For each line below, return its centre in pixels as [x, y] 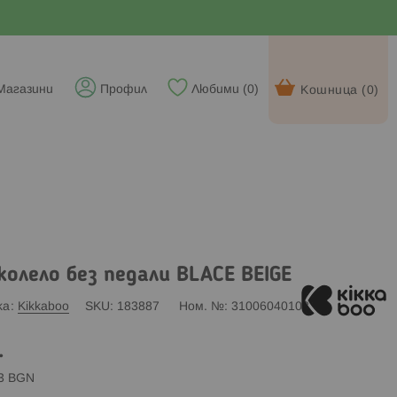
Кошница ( [334, 91]
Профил [124, 90]
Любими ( [219, 90]
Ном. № [201, 307]
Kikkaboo [43, 307]
